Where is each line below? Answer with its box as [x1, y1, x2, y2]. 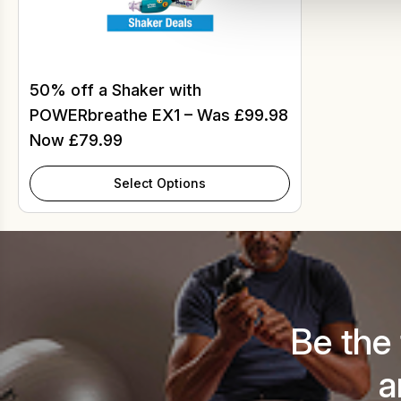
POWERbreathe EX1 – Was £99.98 [30, 105, 288, 124]
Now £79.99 [30, 130, 123, 149]
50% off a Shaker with [30, 80, 201, 99]
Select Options [114, 175, 206, 191]
